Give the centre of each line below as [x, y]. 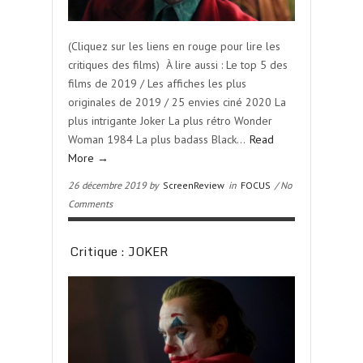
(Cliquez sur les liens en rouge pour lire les [174, 46]
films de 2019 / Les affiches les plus [157, 83]
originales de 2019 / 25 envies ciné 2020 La [177, 102]
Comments [90, 204]
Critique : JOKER [119, 251]
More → [88, 158]
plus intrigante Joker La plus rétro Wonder [170, 121]
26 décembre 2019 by [115, 185]
